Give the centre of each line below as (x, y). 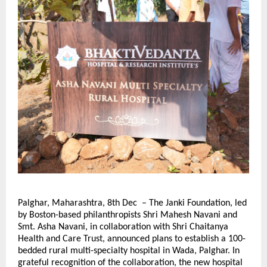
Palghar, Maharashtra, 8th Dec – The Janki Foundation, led (132, 203)
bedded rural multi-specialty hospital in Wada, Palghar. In (129, 251)
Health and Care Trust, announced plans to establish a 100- (132, 239)
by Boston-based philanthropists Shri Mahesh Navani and (128, 215)
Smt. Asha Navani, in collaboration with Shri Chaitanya (123, 227)
